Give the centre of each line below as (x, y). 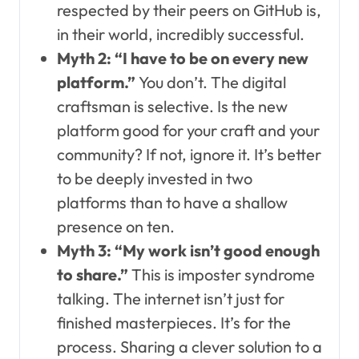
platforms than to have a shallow (172, 202)
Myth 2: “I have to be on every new (182, 58)
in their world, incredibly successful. (180, 34)
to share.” (92, 274)
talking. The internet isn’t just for (170, 298)
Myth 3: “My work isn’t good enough (188, 250)
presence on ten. (115, 226)
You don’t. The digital (210, 82)
